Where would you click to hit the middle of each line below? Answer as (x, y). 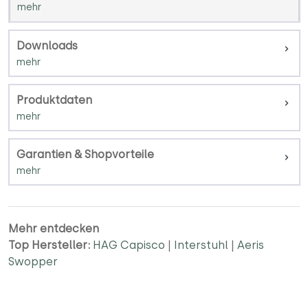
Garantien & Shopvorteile (85, 154)
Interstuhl (201, 245)
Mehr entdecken (54, 228)
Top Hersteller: (49, 245)
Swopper (33, 261)
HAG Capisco (129, 245)
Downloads (47, 45)
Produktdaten (54, 100)
